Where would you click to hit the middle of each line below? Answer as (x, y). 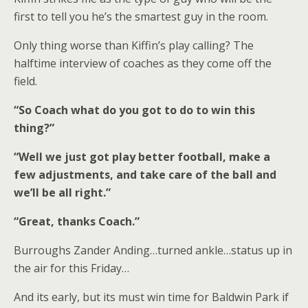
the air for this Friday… (71, 268)
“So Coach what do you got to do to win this (134, 110)
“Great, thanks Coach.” (77, 221)
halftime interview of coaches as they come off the (143, 63)
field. (25, 81)
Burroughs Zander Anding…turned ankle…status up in (153, 250)
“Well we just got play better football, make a (142, 157)
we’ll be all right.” (62, 192)
